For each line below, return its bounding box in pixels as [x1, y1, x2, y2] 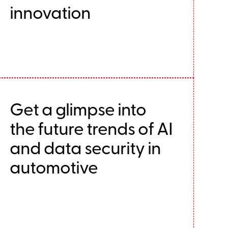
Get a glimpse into [9, 96, 146, 121]
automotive [9, 154, 98, 179]
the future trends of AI [9, 116, 173, 140]
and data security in [9, 135, 161, 159]
